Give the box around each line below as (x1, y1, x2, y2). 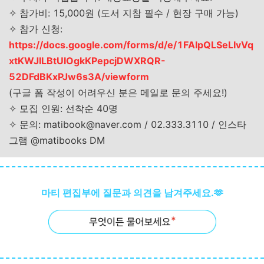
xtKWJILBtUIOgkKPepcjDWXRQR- (9, 55, 166, 67)
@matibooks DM (28, 134, 105, 146)
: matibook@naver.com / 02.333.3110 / (38, 118, 218, 130)
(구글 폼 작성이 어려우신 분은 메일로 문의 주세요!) (9, 87, 227, 98)
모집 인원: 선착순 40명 (16, 103, 118, 114)
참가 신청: (16, 23, 62, 35)
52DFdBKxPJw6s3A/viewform (9, 71, 149, 82)
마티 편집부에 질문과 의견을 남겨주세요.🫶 (41, 187, 223, 199)
